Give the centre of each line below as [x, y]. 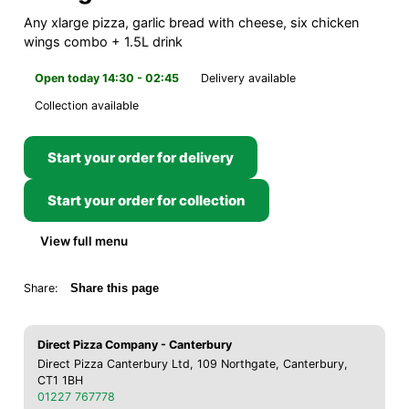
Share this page [115, 288]
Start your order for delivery [141, 157]
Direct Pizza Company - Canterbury [135, 344]
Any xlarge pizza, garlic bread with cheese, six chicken [191, 22]
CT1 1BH [60, 380]
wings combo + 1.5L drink [103, 42]
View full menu [84, 241]
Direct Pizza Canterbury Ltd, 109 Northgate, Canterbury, [193, 363]
